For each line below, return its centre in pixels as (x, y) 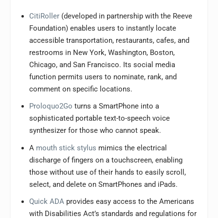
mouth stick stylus (66, 148)
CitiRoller (44, 16)
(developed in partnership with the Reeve (126, 16)
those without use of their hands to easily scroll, (107, 172)
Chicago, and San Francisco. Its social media (102, 64)
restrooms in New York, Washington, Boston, (102, 52)
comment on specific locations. (81, 89)
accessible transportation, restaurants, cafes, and (109, 40)
